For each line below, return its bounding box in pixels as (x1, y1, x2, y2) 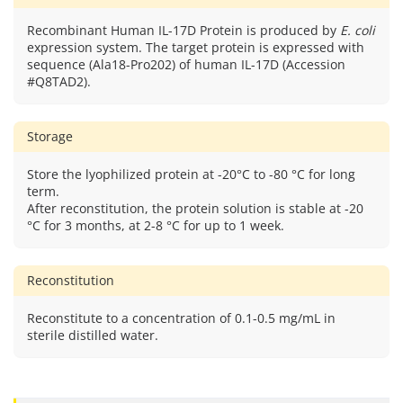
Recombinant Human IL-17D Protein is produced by (27, 22, 340, 39)
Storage (27, 128, 73, 145)
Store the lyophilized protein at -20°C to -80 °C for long (27, 166, 355, 183)
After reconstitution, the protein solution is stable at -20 (27, 200, 363, 217)
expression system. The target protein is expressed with (27, 39, 364, 56)
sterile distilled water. (27, 327, 158, 344)
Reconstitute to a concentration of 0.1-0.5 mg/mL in (27, 309, 336, 327)
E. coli (340, 22, 375, 39)
